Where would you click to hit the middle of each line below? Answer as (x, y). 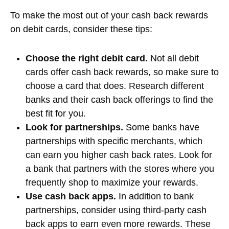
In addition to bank (155, 196)
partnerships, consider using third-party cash (116, 210)
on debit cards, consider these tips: (81, 29)
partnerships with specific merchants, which (114, 141)
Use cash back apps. (71, 196)
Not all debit (173, 58)
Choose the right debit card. (87, 58)
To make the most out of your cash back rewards (109, 15)
